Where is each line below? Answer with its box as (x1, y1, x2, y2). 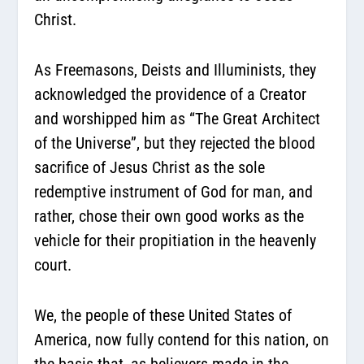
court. (34, 254, 72, 275)
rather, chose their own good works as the (34, 206, 305, 226)
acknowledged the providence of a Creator (34, 84, 307, 104)
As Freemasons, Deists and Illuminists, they (34, 59, 317, 80)
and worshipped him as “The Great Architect (34, 108, 321, 128)
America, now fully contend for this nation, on (34, 329, 330, 349)
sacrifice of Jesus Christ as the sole (34, 157, 266, 177)
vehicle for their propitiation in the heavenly (34, 230, 317, 250)
